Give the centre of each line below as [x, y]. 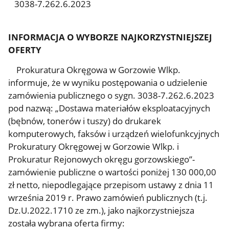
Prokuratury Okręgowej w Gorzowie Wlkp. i [94, 146]
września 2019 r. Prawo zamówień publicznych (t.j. [108, 198]
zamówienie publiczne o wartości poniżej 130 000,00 [112, 172]
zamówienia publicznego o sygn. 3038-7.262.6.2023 [111, 95]
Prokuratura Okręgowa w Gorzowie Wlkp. [95, 70]
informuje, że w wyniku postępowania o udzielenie [108, 83]
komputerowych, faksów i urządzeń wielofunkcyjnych [114, 134]
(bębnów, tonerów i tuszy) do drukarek [85, 121]
